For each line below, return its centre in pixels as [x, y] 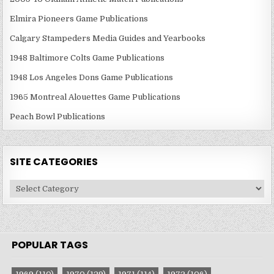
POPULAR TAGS [50, 245]
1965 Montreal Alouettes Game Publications [95, 97]
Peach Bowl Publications [58, 117]
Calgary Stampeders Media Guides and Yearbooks [108, 39]
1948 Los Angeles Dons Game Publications [92, 78]
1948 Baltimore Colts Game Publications [87, 58]
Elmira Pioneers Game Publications [79, 19]
